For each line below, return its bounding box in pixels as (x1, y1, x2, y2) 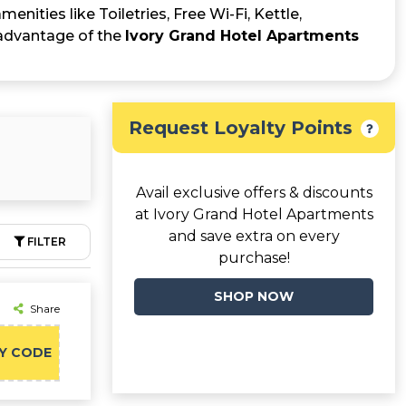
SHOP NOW (214, 288, 294, 304)
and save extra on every (168, 227, 340, 245)
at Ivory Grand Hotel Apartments (134, 206, 373, 223)
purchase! (217, 249, 290, 266)
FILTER (27, 235, 66, 248)
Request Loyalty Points (129, 117, 353, 139)
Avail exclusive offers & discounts (135, 184, 372, 201)
